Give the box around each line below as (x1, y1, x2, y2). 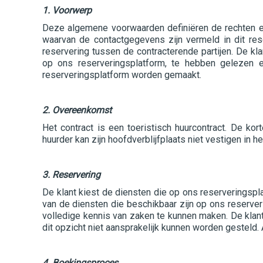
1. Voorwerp (42, 5, 92, 16)
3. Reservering (42, 169, 100, 180)
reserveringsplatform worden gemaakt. (42, 69, 201, 80)
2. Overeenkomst (42, 104, 112, 116)
